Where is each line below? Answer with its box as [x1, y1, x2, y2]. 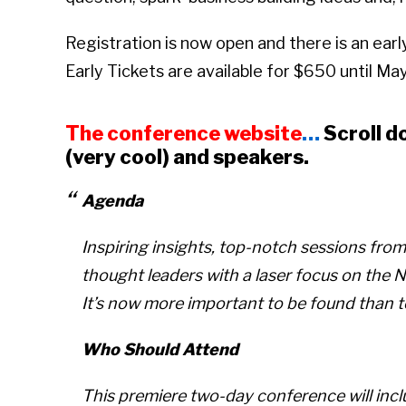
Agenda [82, 191, 143, 211]
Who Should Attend [82, 340, 238, 360]
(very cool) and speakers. [65, 145, 309, 169]
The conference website [65, 121, 302, 146]
